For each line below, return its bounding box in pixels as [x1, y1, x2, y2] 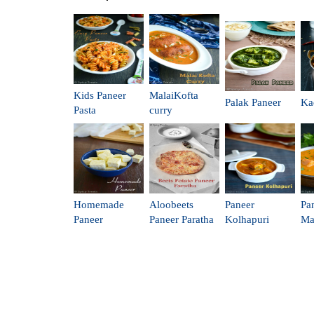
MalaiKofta [149, 89, 198, 101]
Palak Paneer [225, 96, 281, 108]
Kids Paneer [74, 89, 126, 101]
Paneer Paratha [149, 213, 214, 225]
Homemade [74, 198, 124, 210]
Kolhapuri [225, 213, 269, 225]
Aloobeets [149, 198, 193, 210]
